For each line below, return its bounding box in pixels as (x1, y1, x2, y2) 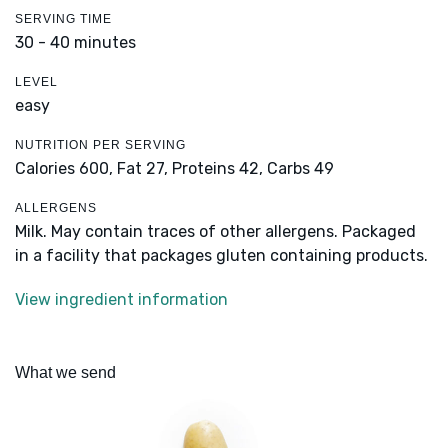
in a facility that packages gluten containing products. (15, 246, 428, 266)
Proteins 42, (172, 159, 263, 179)
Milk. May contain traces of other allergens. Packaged (15, 222, 416, 242)
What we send (15, 364, 116, 382)
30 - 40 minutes (15, 33, 136, 53)
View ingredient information (15, 290, 228, 310)
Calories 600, (15, 159, 117, 179)
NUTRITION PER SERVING (15, 138, 186, 153)
